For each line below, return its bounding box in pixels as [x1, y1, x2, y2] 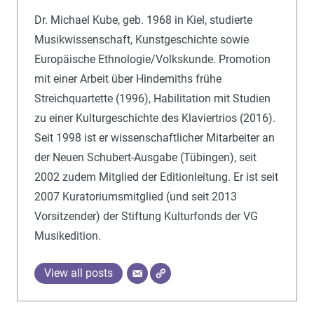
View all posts [44, 266, 113, 280]
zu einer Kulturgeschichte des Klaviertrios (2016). [34, 111, 275, 125]
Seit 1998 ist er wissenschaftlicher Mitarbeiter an [34, 131, 275, 145]
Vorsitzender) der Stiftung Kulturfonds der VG [34, 210, 258, 224]
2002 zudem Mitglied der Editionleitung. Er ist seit [34, 170, 278, 184]
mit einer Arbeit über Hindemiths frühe [34, 72, 221, 86]
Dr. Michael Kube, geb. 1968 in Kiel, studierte [34, 13, 252, 27]
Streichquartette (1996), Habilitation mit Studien [34, 92, 271, 106]
